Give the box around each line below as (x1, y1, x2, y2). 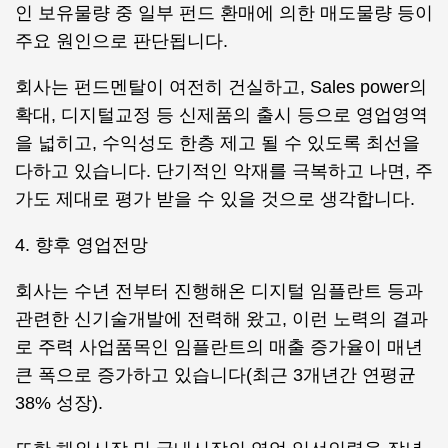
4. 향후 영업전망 (15, 235, 148, 255)
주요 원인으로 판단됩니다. (15, 31, 228, 51)
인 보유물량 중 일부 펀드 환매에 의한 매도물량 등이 (15, 3, 433, 23)
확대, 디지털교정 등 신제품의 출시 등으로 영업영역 (15, 105, 428, 125)
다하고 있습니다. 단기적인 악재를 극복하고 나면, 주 (15, 161, 433, 181)
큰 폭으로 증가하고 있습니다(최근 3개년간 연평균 (15, 365, 416, 385)
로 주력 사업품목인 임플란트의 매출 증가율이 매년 (15, 337, 423, 357)
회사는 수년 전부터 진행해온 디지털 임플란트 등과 (15, 281, 423, 301)
